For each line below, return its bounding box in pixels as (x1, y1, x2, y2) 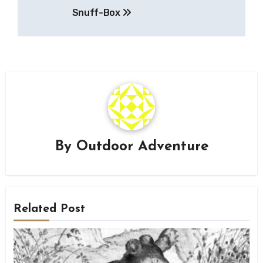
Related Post (13, 203, 85, 215)
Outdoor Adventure (76, 139, 208, 154)
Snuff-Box (72, 6, 123, 18)
